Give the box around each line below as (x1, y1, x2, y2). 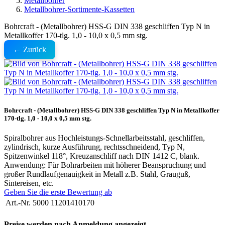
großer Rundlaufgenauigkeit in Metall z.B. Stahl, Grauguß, (4, 170, 190, 179)
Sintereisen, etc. (4, 179, 54, 188)
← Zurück (13, 45, 46, 54)
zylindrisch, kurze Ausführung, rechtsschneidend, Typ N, (4, 143, 185, 152)
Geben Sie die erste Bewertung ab (4, 188, 112, 197)
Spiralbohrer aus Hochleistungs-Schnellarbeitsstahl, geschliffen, (4, 134, 205, 143)
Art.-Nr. (6, 198, 31, 207)
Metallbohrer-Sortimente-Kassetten (24, 5, 135, 14)
